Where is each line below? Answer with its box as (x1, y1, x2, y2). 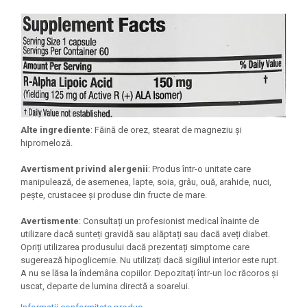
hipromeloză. (21, 137, 73, 148)
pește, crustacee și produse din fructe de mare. (21, 189, 207, 200)
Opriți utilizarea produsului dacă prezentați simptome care (21, 241, 249, 252)
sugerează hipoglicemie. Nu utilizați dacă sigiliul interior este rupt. (21, 254, 279, 265)
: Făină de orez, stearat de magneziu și (90, 124, 242, 135)
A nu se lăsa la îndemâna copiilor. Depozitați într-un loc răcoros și (21, 267, 278, 278)
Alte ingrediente (21, 124, 90, 135)
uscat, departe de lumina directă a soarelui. (21, 280, 190, 291)
